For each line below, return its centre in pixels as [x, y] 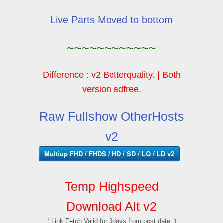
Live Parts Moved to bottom [111, 20]
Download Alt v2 [111, 206]
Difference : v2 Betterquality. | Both [111, 74]
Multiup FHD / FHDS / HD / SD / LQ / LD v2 [109, 153]
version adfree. [111, 89]
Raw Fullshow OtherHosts [111, 116]
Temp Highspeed [111, 186]
